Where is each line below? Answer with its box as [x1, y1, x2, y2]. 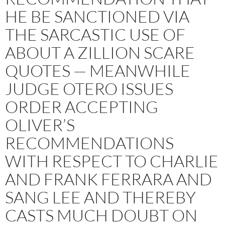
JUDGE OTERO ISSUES [5, 78, 173, 99]
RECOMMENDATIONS [5, 132, 174, 153]
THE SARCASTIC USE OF [5, 24, 185, 45]
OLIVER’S [5, 114, 75, 135]
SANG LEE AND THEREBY [5, 186, 196, 207]
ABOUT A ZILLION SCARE [5, 42, 195, 63]
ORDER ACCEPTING [5, 96, 158, 117]
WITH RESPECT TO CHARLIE [5, 150, 218, 171]
